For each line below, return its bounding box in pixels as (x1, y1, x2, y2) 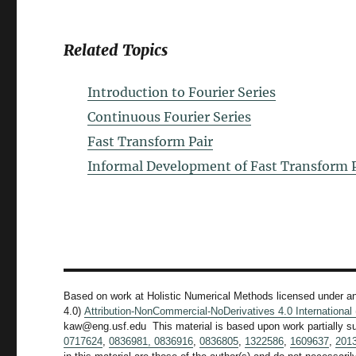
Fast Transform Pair (87, 133, 214, 150)
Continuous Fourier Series (87, 109, 252, 126)
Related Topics (64, 41, 168, 60)
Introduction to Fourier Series (87, 84, 277, 101)
